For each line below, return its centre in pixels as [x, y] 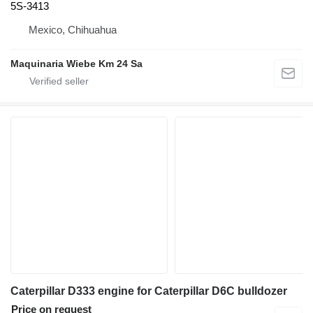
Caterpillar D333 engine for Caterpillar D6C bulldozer [149, 291]
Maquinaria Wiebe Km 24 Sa [77, 64]
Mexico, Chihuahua [73, 30]
